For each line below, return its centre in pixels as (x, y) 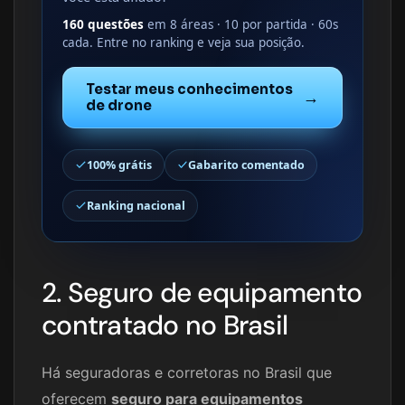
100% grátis (119, 165)
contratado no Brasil (165, 325)
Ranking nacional (136, 205)
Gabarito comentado (246, 165)
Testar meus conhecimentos (189, 89)
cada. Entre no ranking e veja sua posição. (184, 42)
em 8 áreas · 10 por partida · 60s (241, 24)
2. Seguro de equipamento (202, 293)
